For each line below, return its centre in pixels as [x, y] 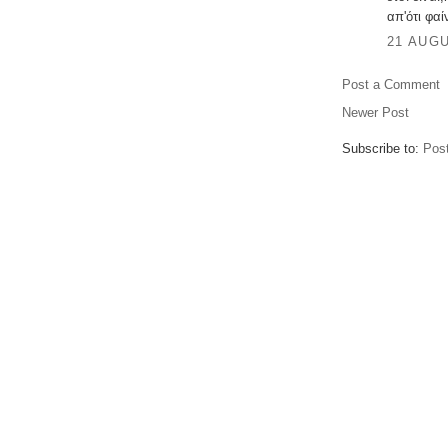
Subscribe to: [382, 149]
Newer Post [375, 113]
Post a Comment [391, 85]
